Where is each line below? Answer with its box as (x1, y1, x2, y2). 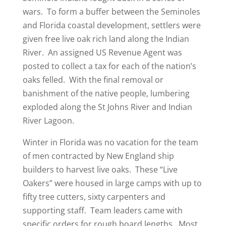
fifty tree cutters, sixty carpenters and (22, 191, 165, 203)
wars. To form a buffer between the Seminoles (22, 6, 200, 18)
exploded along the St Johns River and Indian (22, 101, 192, 113)
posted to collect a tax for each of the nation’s (22, 61, 196, 72)
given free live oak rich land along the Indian (22, 33, 189, 45)
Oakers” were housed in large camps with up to (22, 178, 202, 189)
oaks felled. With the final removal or (22, 74, 163, 86)
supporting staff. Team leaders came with (22, 205, 183, 216)
